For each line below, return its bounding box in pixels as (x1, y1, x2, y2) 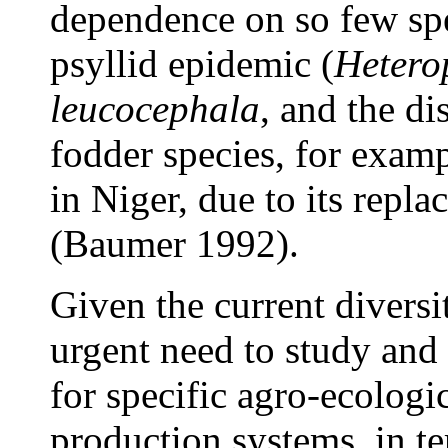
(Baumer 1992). (50, 222, 299, 266)
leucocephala (50, 87, 260, 131)
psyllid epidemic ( (50, 42, 334, 86)
